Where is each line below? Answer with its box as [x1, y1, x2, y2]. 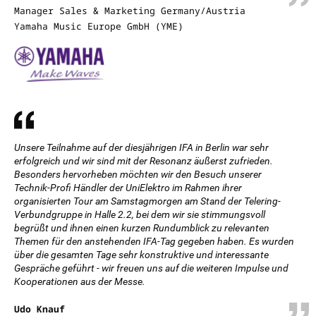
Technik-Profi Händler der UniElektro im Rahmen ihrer [14, 182, 242, 193]
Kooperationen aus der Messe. [14, 276, 145, 287]
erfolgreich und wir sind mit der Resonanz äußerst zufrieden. [14, 155, 273, 166]
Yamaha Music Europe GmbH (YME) [14, 20, 183, 32]
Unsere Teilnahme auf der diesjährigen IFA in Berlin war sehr [14, 142, 269, 153]
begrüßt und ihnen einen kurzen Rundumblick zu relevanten [14, 222, 269, 233]
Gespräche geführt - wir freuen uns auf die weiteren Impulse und [14, 262, 288, 274]
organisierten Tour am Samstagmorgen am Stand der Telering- [14, 195, 281, 207]
